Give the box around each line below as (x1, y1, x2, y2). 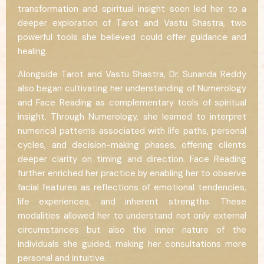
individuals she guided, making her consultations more (18, 238, 246, 250)
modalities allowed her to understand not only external (18, 210, 246, 222)
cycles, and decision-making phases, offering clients (18, 139, 246, 151)
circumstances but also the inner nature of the (18, 224, 246, 236)
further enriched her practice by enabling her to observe (18, 167, 246, 180)
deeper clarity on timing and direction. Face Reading (18, 153, 246, 166)
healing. (18, 45, 48, 58)
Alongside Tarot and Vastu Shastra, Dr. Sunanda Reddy (18, 68, 246, 81)
